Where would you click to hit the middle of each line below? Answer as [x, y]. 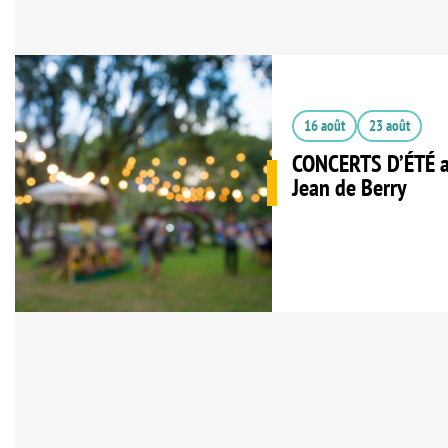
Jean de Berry [349, 187]
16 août [324, 125]
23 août [389, 125]
